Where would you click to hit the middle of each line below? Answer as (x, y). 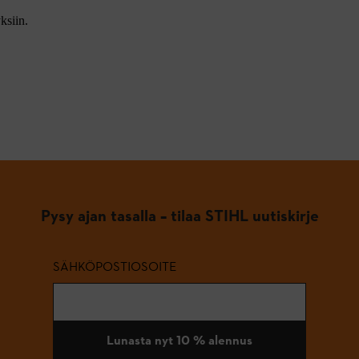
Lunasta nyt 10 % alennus (179, 340)
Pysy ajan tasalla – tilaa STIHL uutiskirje (179, 215)
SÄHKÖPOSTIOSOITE (115, 266)
